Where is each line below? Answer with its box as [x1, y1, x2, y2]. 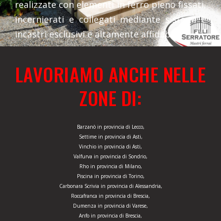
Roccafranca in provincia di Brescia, [71, 192, 150, 200]
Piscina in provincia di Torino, [76, 173, 145, 180]
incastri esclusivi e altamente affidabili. [15, 28, 180, 40]
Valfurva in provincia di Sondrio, [74, 153, 147, 160]
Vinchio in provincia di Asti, [79, 143, 142, 150]
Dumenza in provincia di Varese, [73, 202, 148, 210]
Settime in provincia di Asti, [78, 133, 143, 141]
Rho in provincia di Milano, [79, 163, 142, 170]
